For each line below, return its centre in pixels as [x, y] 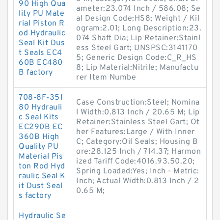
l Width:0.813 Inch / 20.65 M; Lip [138, 112]
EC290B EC [41, 127]
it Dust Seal [41, 186]
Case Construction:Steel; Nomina [138, 103]
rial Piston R [42, 24]
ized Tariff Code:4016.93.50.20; [136, 162]
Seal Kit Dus [42, 43]
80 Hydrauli [41, 108]
